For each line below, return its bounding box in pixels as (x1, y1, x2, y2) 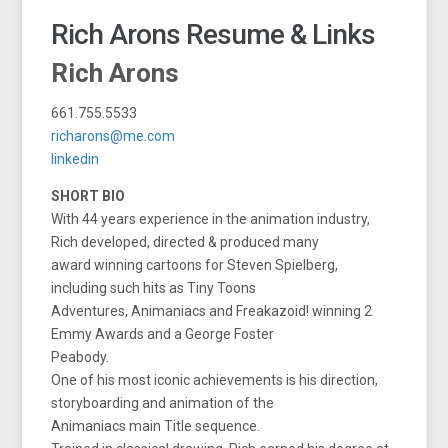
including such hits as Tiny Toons (51, 279, 257, 296)
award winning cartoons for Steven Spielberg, (51, 256, 339, 273)
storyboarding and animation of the (51, 394, 275, 411)
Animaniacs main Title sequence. (51, 417, 261, 434)
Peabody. (51, 348, 110, 365)
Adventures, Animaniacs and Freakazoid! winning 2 (51, 302, 373, 319)
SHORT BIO (51, 187, 126, 204)
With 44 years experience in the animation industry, (51, 210, 371, 227)
